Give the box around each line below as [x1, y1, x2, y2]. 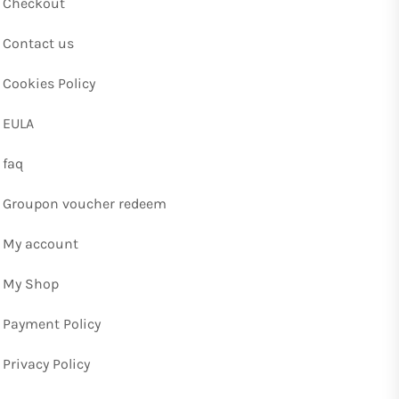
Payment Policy [3, 315, 101, 333]
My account [3, 235, 78, 253]
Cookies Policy [3, 75, 95, 93]
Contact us [3, 35, 74, 53]
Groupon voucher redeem [3, 195, 167, 213]
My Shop [3, 275, 59, 293]
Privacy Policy [3, 355, 90, 373]
